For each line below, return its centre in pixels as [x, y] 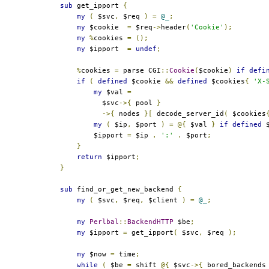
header [174, 27]
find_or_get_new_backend [125, 189]
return [89, 157]
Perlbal [104, 222]
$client [163, 200]
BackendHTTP [150, 222]
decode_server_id [188, 113]
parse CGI [140, 70]
